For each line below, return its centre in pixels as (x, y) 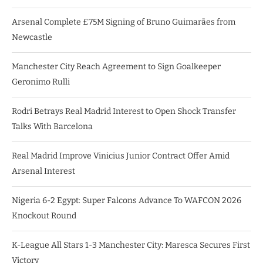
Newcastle (32, 37)
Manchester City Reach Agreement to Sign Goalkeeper (116, 66)
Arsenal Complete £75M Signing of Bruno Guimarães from (124, 22)
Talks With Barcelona (52, 126)
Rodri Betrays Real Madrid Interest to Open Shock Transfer (124, 111)
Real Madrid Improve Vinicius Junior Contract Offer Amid (121, 156)
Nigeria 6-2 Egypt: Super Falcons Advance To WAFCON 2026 (127, 200)
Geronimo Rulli (41, 82)
